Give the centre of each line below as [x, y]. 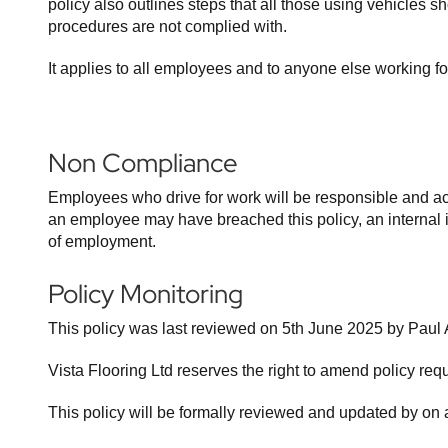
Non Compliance [143, 163]
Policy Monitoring [145, 294]
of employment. [102, 241]
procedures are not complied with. [167, 26]
